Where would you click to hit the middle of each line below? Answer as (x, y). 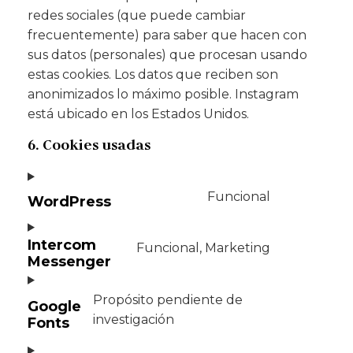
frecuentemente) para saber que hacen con (167, 35)
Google (54, 307)
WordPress (69, 201)
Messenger (69, 261)
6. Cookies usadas (89, 144)
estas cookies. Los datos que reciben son (153, 75)
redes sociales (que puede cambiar (137, 16)
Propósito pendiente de (168, 299)
